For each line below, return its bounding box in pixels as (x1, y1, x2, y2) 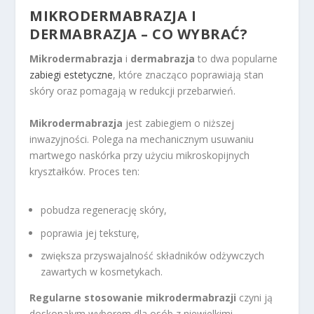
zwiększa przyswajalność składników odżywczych (41, 249, 265, 263)
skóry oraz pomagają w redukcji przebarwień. (29, 84, 236, 98)
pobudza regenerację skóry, (41, 203, 168, 217)
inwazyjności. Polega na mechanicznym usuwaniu (29, 132, 254, 146)
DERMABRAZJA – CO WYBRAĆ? (29, 25, 248, 44)
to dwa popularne (195, 52, 278, 66)
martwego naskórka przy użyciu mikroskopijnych (29, 148, 250, 162)
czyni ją (236, 291, 273, 305)
